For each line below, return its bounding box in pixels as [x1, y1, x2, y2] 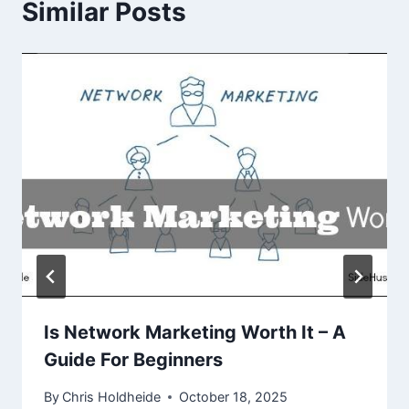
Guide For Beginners [44, 348, 223, 371]
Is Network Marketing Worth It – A [44, 320, 346, 343]
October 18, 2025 [179, 389, 288, 405]
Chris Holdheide [62, 389, 162, 405]
